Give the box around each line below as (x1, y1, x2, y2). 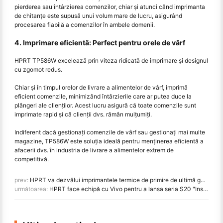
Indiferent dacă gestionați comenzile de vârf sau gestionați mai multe (14, 128, 205, 136)
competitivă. (14, 155, 49, 163)
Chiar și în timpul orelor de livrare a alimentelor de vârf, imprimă (14, 83, 188, 91)
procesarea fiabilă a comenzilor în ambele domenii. (14, 20, 155, 28)
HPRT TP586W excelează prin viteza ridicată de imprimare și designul (14, 56, 208, 64)
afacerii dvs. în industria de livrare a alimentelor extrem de (14, 146, 174, 154)
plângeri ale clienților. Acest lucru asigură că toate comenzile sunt (14, 101, 196, 109)
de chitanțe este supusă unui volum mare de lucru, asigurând (14, 11, 182, 19)
